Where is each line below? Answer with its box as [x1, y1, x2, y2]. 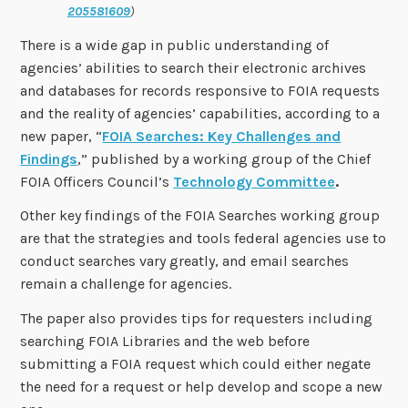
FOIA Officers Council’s [20, 172, 174, 190]
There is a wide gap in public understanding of [20, 36, 330, 54]
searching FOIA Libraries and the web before [20, 332, 311, 351]
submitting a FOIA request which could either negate [20, 355, 372, 373]
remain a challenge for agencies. [20, 275, 236, 293]
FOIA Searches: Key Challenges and [102, 127, 342, 145]
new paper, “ [20, 127, 103, 145]
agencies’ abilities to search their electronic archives [20, 58, 367, 76]
